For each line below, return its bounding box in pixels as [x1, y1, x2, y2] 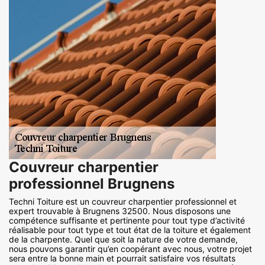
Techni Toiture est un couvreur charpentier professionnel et [9, 196, 237, 207]
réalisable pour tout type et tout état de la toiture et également [9, 225, 251, 235]
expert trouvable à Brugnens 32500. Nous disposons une [9, 206, 231, 216]
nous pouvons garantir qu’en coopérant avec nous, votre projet [9, 244, 252, 254]
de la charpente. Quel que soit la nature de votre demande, [9, 234, 238, 245]
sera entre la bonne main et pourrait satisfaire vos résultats [9, 253, 235, 264]
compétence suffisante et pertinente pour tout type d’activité [9, 215, 245, 226]
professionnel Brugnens [9, 175, 174, 193]
